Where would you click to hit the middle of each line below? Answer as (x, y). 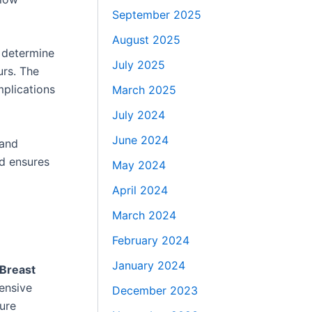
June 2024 (141, 140)
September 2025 (157, 14)
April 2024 (140, 190)
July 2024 (139, 115)
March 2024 (145, 215)
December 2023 (155, 290)
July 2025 (139, 64)
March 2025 (145, 89)
